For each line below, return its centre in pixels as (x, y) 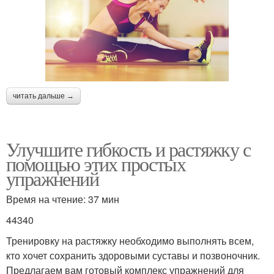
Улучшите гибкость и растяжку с (128, 149)
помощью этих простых (96, 163)
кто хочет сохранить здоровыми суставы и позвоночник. (133, 255)
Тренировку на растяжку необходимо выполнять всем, (130, 240)
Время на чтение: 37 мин (63, 199)
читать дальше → (43, 96)
